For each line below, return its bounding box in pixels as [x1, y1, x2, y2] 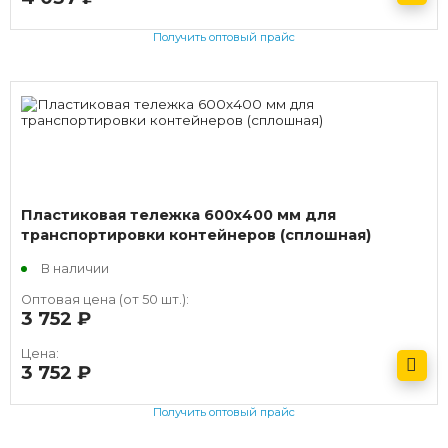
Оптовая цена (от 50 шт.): [21, 292, 189, 308]
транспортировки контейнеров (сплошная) [21, 226, 371, 245]
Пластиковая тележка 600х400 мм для [21, 206, 336, 225]
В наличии [41, 261, 109, 277]
